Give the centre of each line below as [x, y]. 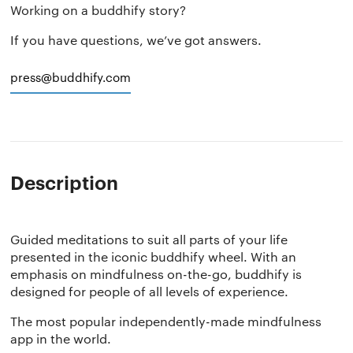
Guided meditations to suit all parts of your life [149, 239]
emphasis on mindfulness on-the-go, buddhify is [156, 273]
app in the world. [61, 338]
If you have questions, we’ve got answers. [136, 40]
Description [65, 182]
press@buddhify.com [71, 77]
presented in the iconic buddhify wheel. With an [154, 256]
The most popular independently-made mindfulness [166, 321]
